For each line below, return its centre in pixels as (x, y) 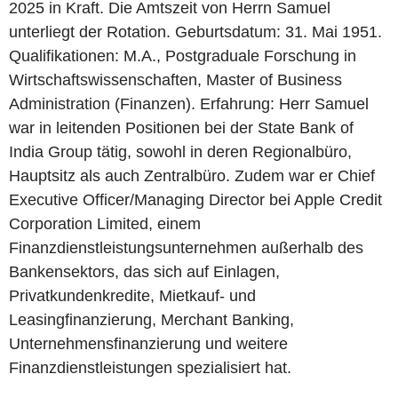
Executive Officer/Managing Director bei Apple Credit (195, 200)
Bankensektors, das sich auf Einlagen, (144, 272)
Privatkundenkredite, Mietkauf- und (132, 296)
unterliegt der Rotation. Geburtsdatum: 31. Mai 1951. (195, 32)
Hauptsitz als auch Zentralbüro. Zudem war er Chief (192, 176)
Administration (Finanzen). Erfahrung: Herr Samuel (189, 104)
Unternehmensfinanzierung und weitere (148, 344)
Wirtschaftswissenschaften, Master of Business (175, 80)
